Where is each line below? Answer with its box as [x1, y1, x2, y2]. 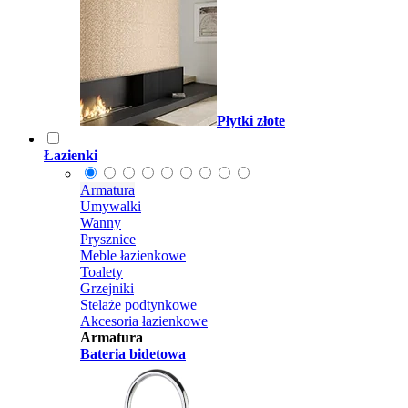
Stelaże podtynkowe [80, 297, 197, 312]
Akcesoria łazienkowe [80, 313, 208, 329]
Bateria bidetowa [80, 346, 186, 362]
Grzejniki [80, 280, 134, 296]
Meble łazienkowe [80, 248, 186, 263]
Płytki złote [217, 113, 285, 128]
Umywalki [80, 199, 141, 214]
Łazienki [44, 148, 97, 163]
